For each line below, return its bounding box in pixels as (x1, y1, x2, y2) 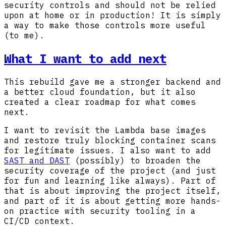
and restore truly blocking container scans (4, 135, 216, 145)
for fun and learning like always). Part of (4, 175, 216, 186)
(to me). (4, 30, 44, 40)
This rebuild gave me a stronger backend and (4, 76, 221, 87)
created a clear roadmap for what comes (4, 96, 196, 107)
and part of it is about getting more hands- (4, 195, 221, 206)
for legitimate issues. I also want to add (4, 145, 211, 155)
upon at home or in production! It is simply (4, 10, 221, 20)
